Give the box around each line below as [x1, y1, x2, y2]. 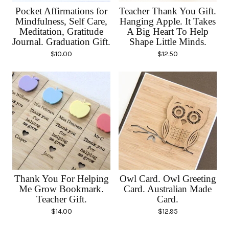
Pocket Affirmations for [15, 6, 107, 17]
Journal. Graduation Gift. [12, 36, 110, 48]
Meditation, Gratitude [19, 26, 103, 37]
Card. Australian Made [124, 184, 212, 195]
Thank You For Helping [14, 173, 109, 185]
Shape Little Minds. [129, 36, 207, 48]
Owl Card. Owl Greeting [119, 173, 216, 185]
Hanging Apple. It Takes [120, 16, 216, 27]
